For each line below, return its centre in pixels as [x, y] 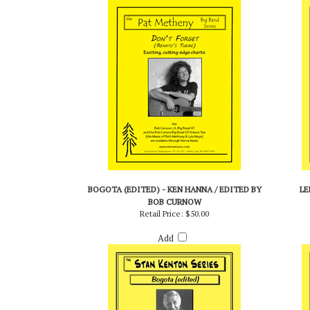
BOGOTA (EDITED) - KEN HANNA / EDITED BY [174, 215]
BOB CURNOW [174, 228]
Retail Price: [162, 239]
